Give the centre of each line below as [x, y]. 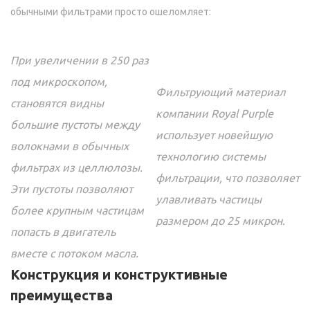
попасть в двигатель [63, 232]
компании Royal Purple [215, 114]
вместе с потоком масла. [74, 254]
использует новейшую [214, 135]
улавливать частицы [209, 200]
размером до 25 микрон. [220, 221]
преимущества [62, 295]
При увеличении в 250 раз [80, 61]
